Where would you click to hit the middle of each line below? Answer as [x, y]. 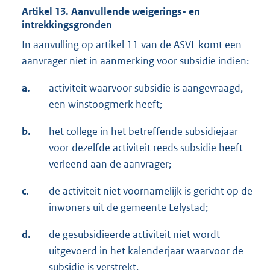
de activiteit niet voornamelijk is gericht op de [151, 191]
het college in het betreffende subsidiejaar [143, 132]
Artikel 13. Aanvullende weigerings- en [111, 12]
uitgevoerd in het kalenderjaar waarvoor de [146, 251]
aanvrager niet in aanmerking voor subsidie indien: [135, 61]
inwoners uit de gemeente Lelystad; [128, 208]
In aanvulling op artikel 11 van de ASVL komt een [132, 45]
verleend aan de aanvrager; [110, 164]
